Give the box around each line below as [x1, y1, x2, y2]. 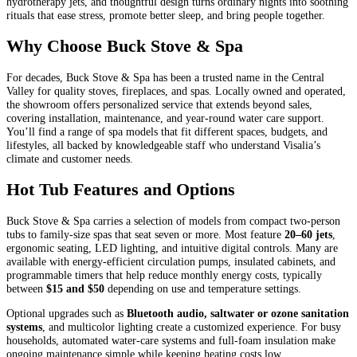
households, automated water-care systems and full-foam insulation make [6, 333, 335, 347]
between [6, 281, 46, 295]
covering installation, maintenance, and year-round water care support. [6, 111, 324, 124]
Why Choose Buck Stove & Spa [6, 36, 243, 56]
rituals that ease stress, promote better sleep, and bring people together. [6, 8, 325, 22]
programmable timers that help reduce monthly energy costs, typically [6, 268, 322, 281]
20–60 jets [284, 227, 332, 241]
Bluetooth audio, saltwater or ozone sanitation [127, 306, 349, 320]
